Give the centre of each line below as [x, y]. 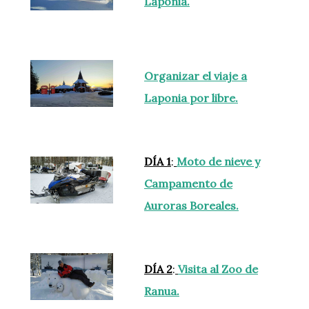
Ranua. [162, 291]
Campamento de [188, 184]
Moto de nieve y [218, 162]
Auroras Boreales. [191, 206]
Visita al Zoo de [218, 269]
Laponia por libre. [191, 98]
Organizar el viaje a [196, 76]
